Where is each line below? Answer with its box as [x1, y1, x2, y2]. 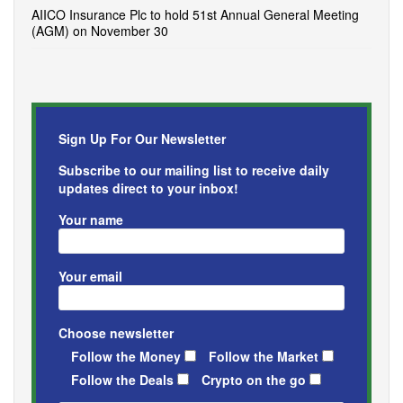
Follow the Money [71, 346, 181, 365]
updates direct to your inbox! [58, 178, 238, 197]
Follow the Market [209, 346, 318, 365]
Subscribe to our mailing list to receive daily [58, 160, 329, 179]
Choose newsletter [58, 323, 174, 342]
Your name [58, 210, 123, 228]
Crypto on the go [201, 370, 306, 389]
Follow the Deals [71, 370, 174, 389]
